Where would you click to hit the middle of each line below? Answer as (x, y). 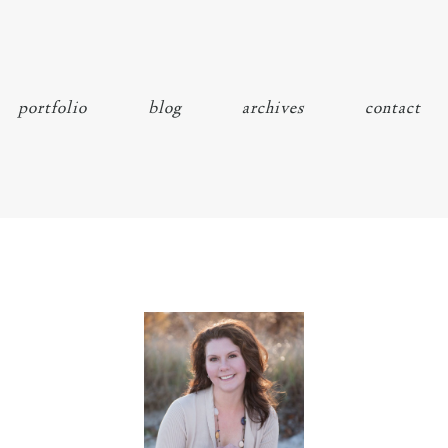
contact (393, 108)
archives (273, 108)
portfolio (52, 108)
